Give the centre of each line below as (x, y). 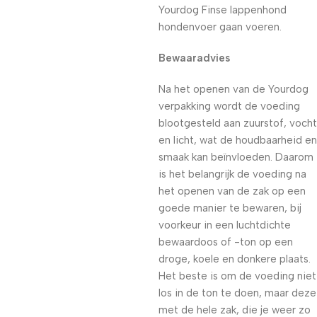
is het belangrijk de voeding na (232, 174)
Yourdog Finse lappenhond (223, 10)
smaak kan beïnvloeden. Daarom (236, 157)
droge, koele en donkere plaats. (235, 259)
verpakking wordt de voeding (229, 106)
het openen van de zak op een (232, 191)
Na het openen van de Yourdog (234, 89)
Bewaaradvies (194, 58)
